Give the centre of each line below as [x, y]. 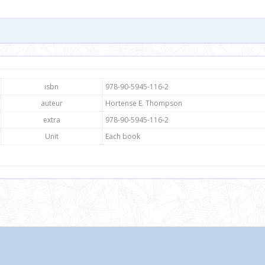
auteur [51, 104]
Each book [123, 137]
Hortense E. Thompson [144, 104]
